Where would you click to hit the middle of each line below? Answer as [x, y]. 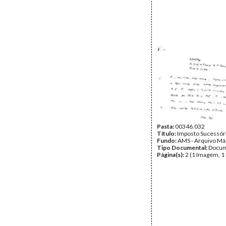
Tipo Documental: [183, 148]
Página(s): [171, 155]
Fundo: [167, 140]
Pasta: [166, 126]
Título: [167, 133]
